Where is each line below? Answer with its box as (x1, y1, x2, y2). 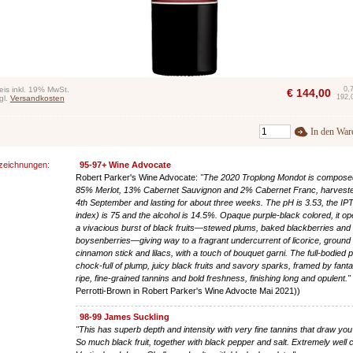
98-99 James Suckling (80, 311, 170, 321)
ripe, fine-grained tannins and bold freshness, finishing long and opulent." (76, 273, 351, 283)
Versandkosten (9, 93, 65, 102)
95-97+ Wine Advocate (80, 159, 172, 169)
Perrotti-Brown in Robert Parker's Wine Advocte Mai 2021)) (76, 285, 301, 295)
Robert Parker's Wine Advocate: (76, 172, 201, 182)
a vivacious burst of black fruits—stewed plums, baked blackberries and (76, 222, 351, 232)
